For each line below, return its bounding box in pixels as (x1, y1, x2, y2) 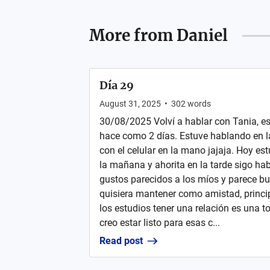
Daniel (176, 25, 228, 45)
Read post (99, 235, 143, 246)
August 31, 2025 (99, 99, 161, 108)
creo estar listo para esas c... (99, 217, 220, 228)
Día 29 (99, 78, 134, 92)
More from (89, 25, 177, 45)
